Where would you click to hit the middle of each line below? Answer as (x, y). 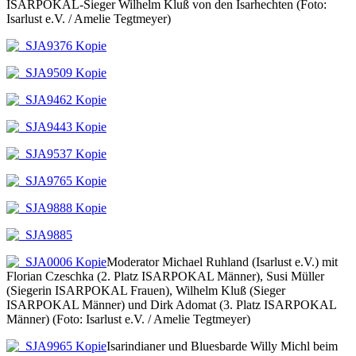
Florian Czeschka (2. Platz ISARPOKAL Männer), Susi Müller (165, 276)
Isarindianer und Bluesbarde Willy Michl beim (222, 346)
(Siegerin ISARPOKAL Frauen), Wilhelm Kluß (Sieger (146, 290)
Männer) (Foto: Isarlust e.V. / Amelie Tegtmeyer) (128, 319)
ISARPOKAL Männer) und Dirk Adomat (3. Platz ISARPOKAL (171, 304)
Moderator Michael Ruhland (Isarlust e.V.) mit (222, 261)
